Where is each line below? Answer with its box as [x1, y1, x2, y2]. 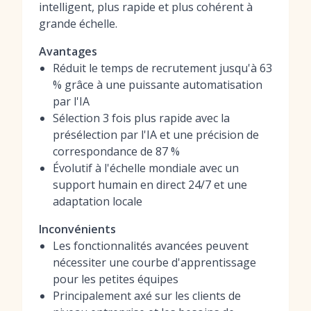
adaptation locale [53, 194, 142, 209]
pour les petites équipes [53, 271, 178, 287]
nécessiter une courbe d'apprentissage [53, 255, 256, 270]
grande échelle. [39, 16, 117, 31]
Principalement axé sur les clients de [53, 288, 241, 303]
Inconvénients [39, 221, 116, 237]
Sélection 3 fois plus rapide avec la [53, 110, 230, 126]
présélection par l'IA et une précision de [53, 127, 259, 142]
